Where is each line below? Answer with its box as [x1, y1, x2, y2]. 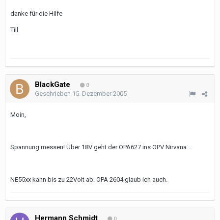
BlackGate [35, 80, 70, 89]
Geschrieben [35, 90, 72, 97]
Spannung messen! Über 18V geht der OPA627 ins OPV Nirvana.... [10, 143, 192, 151]
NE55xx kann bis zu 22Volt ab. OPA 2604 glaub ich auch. [10, 176, 167, 183]
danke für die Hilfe [10, 10, 62, 17]
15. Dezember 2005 [72, 90, 127, 97]
